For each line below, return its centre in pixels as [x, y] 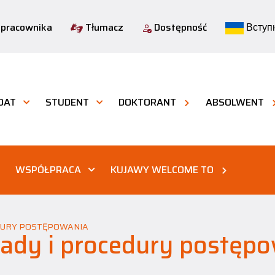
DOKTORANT [147, 102]
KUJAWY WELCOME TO [162, 170]
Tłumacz [103, 28]
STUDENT [67, 102]
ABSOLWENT [235, 102]
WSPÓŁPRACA [48, 170]
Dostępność [179, 28]
